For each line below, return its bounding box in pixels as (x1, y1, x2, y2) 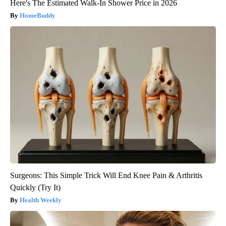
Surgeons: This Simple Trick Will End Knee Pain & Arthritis (10, 171, 202, 180)
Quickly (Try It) (10, 183, 61, 192)
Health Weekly (20, 196, 62, 204)
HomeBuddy (20, 12, 55, 20)
